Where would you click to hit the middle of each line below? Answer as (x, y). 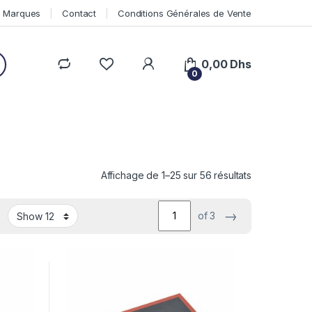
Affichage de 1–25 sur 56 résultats (176, 175)
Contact (79, 13)
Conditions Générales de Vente (185, 13)
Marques (22, 13)
